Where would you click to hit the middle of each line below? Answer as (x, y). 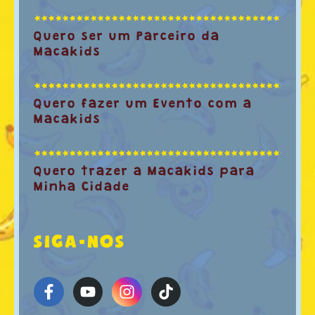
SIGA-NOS (79, 241)
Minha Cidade (82, 187)
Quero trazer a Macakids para (144, 172)
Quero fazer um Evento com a (143, 104)
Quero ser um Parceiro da (127, 37)
